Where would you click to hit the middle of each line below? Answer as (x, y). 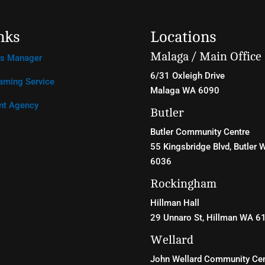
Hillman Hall (174, 203)
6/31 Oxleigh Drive (187, 75)
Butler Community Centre (200, 132)
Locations (183, 37)
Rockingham (183, 183)
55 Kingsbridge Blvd (190, 146)
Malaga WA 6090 (185, 90)
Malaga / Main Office (206, 56)
